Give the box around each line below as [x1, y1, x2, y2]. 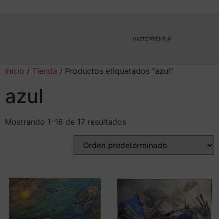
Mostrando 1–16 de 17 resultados [5, 117, 126, 127]
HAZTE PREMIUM [111, 37, 151, 42]
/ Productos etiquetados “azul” [57, 66, 173, 76]
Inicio [5, 66, 24, 76]
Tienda [32, 66, 57, 76]
